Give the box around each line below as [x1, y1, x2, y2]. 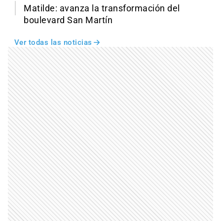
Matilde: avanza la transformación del [24, 3, 180, 14]
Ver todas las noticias [14, 38, 92, 47]
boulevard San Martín [24, 15, 112, 26]
